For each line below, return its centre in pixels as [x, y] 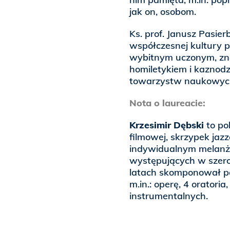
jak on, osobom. [163, 12]
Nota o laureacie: [167, 103]
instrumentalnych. [169, 196]
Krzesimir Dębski [167, 125]
